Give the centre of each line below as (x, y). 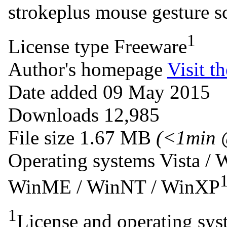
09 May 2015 (157, 92)
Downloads (53, 115)
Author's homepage (85, 69)
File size (41, 137)
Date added (53, 92)
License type (59, 46)
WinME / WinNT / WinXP (114, 186)
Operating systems (82, 160)
